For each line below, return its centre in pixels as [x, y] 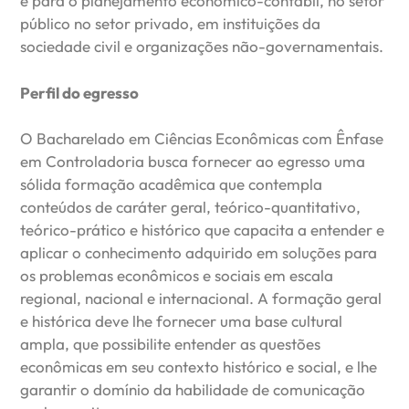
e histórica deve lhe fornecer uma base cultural [182, 321]
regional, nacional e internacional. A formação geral [201, 299]
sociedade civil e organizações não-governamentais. [202, 47]
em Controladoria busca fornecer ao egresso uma [193, 162]
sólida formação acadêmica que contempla [172, 184]
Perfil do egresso [80, 92]
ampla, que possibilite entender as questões [171, 344]
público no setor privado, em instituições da [171, 24]
